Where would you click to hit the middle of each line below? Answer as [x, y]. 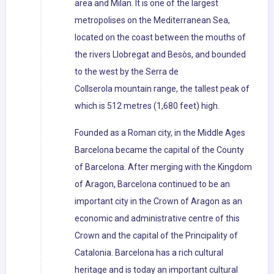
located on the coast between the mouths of [160, 38]
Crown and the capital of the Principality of [156, 236]
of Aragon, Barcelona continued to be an [152, 184]
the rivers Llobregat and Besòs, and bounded [160, 55]
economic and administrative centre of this [157, 219]
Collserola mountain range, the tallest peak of [162, 89]
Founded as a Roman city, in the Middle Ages [160, 133]
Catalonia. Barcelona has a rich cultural [149, 253]
